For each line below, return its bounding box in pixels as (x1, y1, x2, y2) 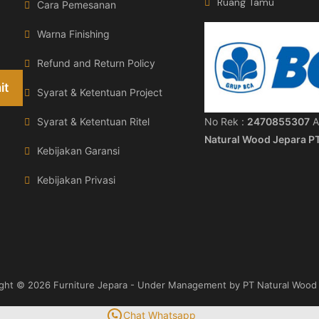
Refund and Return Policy (37, 57, 156, 70)
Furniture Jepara (53, 279, 127, 291)
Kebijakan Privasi (37, 174, 116, 187)
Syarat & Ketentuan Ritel (37, 115, 150, 128)
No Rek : (204, 115, 248, 127)
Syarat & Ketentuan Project (37, 86, 163, 99)
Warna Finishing (37, 28, 110, 41)
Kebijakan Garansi (37, 145, 120, 157)
